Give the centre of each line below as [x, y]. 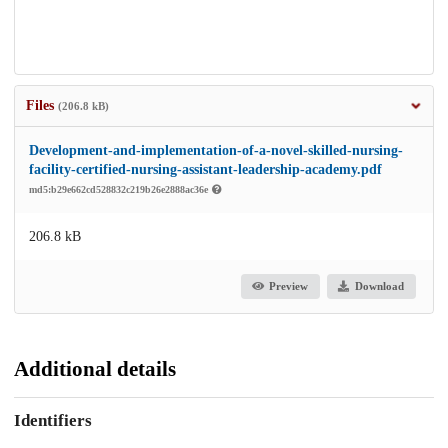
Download [379, 286]
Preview [289, 286]
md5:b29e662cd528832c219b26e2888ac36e [120, 189]
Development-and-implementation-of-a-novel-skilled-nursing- [216, 150]
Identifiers [53, 421]
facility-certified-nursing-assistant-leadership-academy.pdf [205, 169]
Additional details [95, 368]
